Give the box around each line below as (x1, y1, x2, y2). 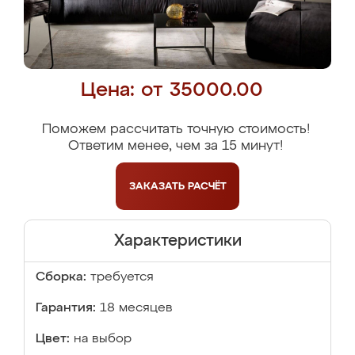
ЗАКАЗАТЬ (128, 181, 188, 192)
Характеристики (113, 233, 242, 249)
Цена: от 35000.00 (80, 81, 263, 101)
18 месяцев (100, 302, 173, 315)
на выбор (74, 333, 132, 345)
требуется (90, 271, 154, 284)
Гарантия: (36, 302, 96, 315)
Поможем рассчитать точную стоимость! (41, 123, 310, 136)
